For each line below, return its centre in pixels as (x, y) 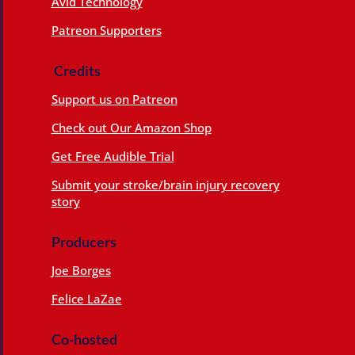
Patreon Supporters (106, 30)
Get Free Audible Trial (113, 156)
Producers (84, 242)
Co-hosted (84, 340)
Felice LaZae (86, 299)
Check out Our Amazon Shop (131, 127)
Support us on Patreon (114, 99)
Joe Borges (81, 271)
